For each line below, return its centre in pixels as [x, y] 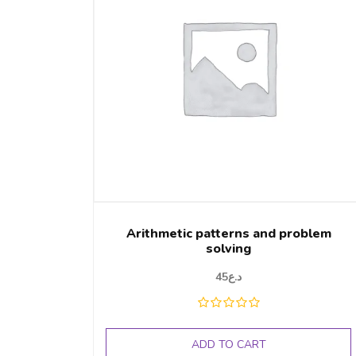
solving [229, 249]
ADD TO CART [228, 345]
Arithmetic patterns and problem [228, 234]
